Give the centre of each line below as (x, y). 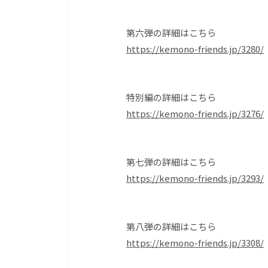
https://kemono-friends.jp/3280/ (195, 48)
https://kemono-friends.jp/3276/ (195, 113)
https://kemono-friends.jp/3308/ (195, 242)
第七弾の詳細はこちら (171, 162)
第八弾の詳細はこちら (171, 226)
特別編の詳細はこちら (171, 97)
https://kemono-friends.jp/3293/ (195, 178)
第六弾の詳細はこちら (171, 32)
